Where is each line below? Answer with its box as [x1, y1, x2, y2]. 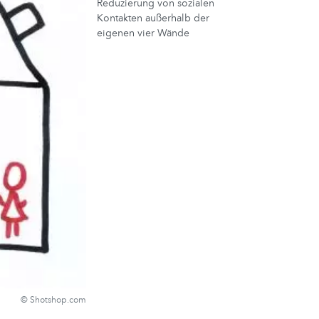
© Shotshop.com [21, 293, 86, 305]
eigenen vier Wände [97, 26, 189, 40]
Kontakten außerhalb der [97, 11, 209, 25]
